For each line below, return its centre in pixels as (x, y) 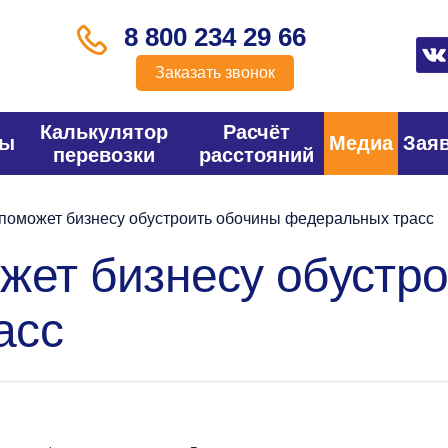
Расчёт (256, 131)
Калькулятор (104, 131)
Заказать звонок (215, 72)
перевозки (104, 154)
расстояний (256, 154)
